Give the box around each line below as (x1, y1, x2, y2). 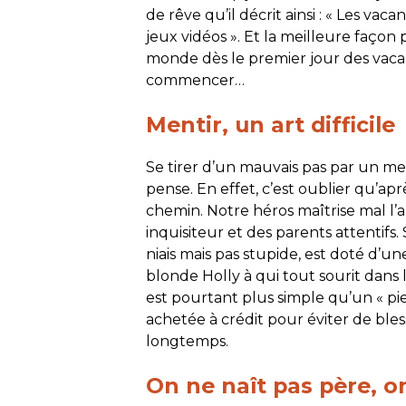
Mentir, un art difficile (146, 111, 396, 138)
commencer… (146, 72, 246, 90)
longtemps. (146, 333, 229, 351)
